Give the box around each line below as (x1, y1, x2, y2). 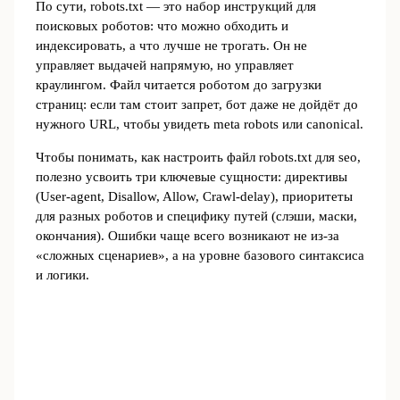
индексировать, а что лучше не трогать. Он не (35, 38, 307, 54)
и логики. (35, 268, 89, 282)
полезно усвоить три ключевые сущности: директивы (35, 170, 347, 184)
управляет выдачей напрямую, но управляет (35, 58, 294, 73)
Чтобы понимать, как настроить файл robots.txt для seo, (35, 150, 361, 164)
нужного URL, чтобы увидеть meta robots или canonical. (35, 117, 363, 132)
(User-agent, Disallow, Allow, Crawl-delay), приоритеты (35, 189, 353, 204)
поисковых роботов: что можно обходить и (35, 19, 288, 34)
